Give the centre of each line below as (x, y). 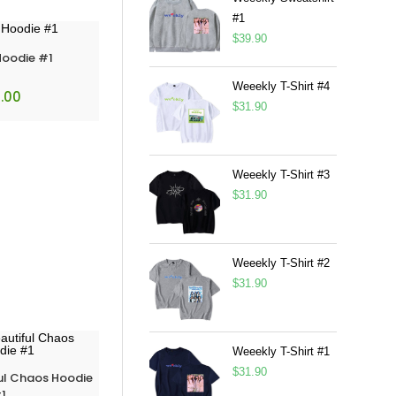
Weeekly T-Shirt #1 (281, 351)
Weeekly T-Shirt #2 (281, 263)
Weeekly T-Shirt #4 (281, 86)
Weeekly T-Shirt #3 (281, 175)
